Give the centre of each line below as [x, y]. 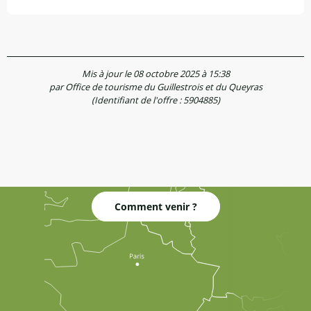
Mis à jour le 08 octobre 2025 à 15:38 [155, 74]
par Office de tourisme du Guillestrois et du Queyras [155, 87]
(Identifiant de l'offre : [137, 100]
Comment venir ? [155, 206]
